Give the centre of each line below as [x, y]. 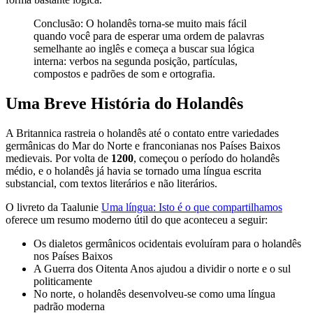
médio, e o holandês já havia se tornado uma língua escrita [133, 171]
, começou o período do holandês [206, 159]
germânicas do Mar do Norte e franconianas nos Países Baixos [143, 146]
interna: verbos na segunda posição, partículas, [136, 61]
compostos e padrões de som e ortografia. [124, 74]
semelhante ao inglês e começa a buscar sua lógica [144, 49]
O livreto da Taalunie [53, 208]
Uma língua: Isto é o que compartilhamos [192, 208]
